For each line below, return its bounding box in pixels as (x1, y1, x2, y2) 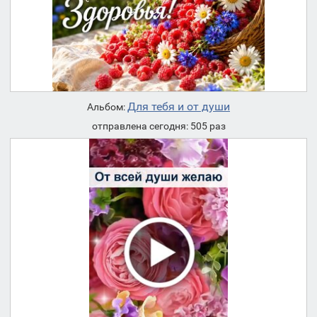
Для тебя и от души (127, 100, 230, 114)
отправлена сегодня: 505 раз (91, 120, 226, 132)
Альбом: (87, 101, 127, 113)
